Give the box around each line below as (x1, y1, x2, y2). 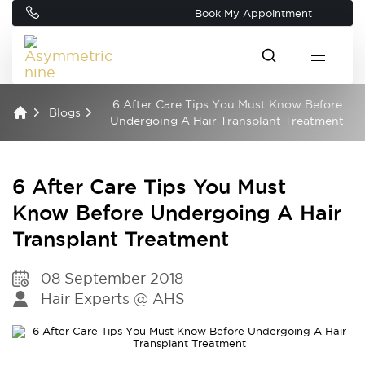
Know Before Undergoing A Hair (12, 201, 341, 224)
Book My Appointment (195, 7, 312, 19)
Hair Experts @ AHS (41, 291, 185, 306)
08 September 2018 (41, 270, 183, 286)
